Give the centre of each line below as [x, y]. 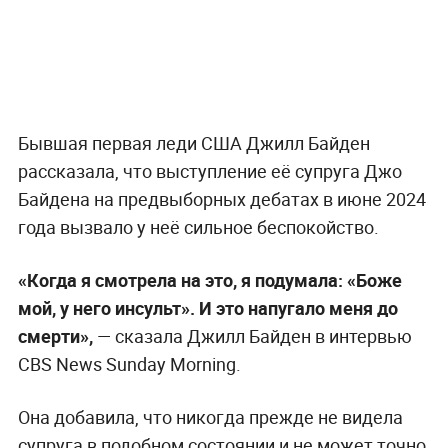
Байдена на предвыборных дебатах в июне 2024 [221, 198]
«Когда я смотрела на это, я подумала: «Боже [209, 279]
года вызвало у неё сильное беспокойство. [198, 226]
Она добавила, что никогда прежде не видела [210, 416]
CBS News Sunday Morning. [129, 363]
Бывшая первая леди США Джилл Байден [193, 142]
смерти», [57, 335]
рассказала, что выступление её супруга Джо [209, 170]
